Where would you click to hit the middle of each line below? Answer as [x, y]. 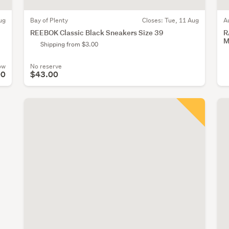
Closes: [153, 20]
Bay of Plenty [49, 20]
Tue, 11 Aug [181, 20]
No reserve [46, 66]
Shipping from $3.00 [69, 44]
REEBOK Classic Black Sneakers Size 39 [97, 32]
